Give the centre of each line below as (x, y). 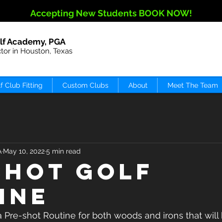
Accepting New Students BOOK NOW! (111, 13)
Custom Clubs (85, 85)
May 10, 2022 (24, 151)
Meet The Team (193, 85)
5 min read (63, 151)
